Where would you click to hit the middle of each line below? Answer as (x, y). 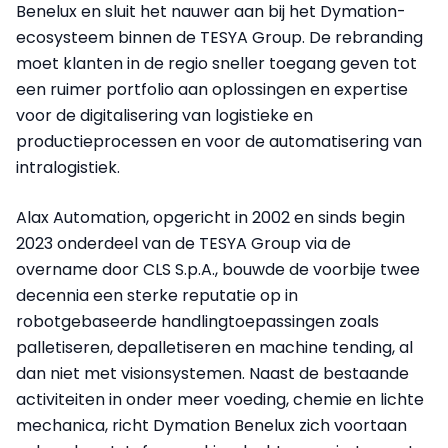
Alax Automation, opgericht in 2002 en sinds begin (210, 218)
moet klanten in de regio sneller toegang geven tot (216, 64)
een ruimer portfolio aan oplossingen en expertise (212, 90)
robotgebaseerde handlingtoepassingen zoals (197, 322)
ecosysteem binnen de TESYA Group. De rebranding (219, 38)
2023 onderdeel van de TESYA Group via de (183, 244)
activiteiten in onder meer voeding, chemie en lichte (220, 400)
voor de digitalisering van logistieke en (164, 116)
